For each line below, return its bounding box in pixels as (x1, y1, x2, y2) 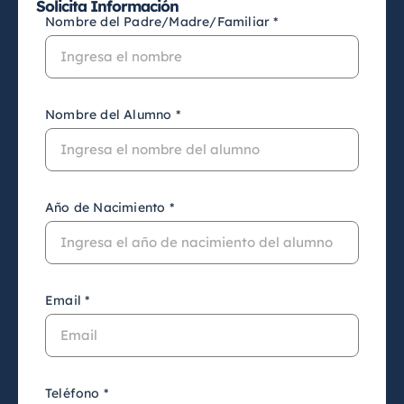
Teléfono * (45, 384, 108, 401)
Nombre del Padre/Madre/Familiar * (45, 13, 279, 30)
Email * (45, 291, 90, 308)
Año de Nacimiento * (45, 198, 174, 216)
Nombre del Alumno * (45, 106, 180, 123)
